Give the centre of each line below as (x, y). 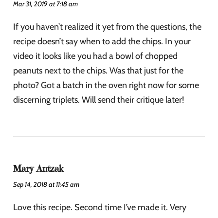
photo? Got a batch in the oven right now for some (106, 85)
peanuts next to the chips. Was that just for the (98, 70)
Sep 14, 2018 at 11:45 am (46, 184)
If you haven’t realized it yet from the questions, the (107, 27)
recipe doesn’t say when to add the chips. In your (102, 41)
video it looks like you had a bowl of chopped (95, 56)
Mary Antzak (38, 168)
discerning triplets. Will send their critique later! (99, 100)
